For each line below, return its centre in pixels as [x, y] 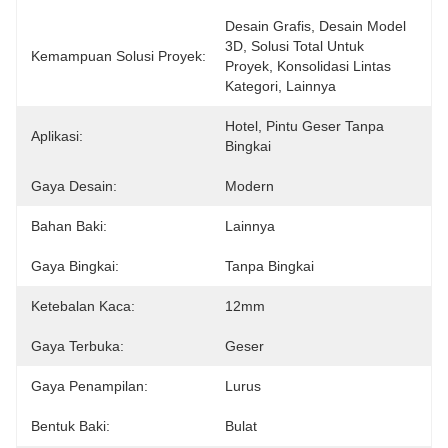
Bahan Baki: [69, 226]
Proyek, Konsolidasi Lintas [308, 66]
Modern [249, 186]
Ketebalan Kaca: [83, 306]
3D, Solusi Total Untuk [294, 46]
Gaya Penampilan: [89, 386]
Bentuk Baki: [70, 426]
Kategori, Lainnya [280, 86]
